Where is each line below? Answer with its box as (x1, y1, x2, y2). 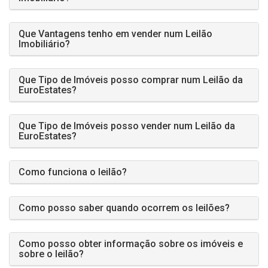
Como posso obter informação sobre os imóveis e (19, 238, 243, 249)
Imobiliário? (19, 38, 70, 50)
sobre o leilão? (19, 248, 84, 260)
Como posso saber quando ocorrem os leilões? (19, 202, 230, 214)
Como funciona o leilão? (19, 166, 127, 178)
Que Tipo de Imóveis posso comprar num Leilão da (19, 74, 243, 86)
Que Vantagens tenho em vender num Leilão (19, 28, 212, 39)
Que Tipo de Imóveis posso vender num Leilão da (19, 120, 235, 132)
